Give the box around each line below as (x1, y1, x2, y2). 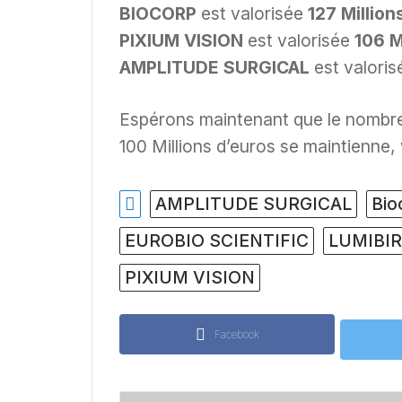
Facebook (214, 328, 259, 342)
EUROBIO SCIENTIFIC (125, 230, 309, 252)
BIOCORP (119, 2, 197, 24)
